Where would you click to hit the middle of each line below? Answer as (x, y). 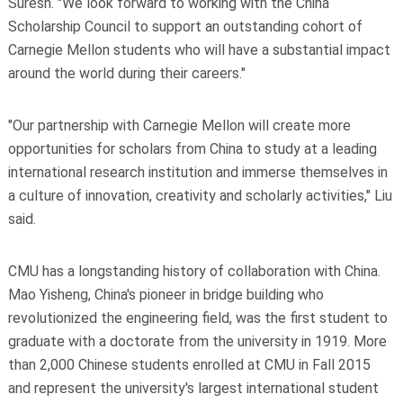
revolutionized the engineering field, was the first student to (197, 318)
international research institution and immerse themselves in (197, 172)
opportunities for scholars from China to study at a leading (192, 148)
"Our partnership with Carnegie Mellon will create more (179, 125)
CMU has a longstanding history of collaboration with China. (194, 271)
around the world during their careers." (126, 73)
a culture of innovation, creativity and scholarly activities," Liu (200, 195)
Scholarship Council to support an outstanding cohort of (185, 26)
